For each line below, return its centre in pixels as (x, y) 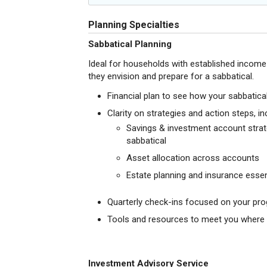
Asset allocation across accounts (193, 158)
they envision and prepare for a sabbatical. (171, 76)
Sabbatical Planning (130, 44)
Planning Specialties (134, 25)
